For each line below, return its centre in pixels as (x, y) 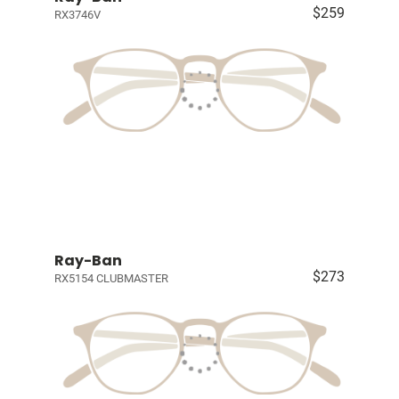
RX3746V (77, 15)
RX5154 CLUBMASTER (111, 278)
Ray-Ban (88, 260)
